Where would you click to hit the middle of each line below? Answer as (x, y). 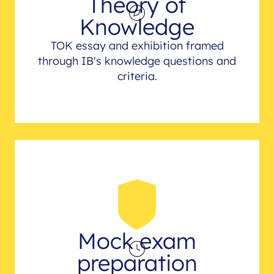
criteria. (137, 76)
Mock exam (137, 240)
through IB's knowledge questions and (137, 61)
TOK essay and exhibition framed (137, 45)
